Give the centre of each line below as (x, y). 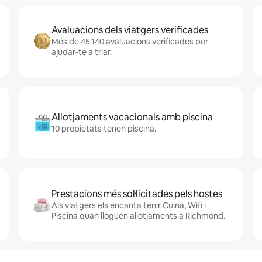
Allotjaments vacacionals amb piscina (132, 117)
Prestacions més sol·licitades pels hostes (137, 194)
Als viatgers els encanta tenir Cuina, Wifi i (129, 205)
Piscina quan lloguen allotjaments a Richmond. (138, 216)
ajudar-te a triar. (82, 52)
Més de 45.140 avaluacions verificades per (130, 42)
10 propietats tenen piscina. (104, 129)
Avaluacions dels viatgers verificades (130, 30)
